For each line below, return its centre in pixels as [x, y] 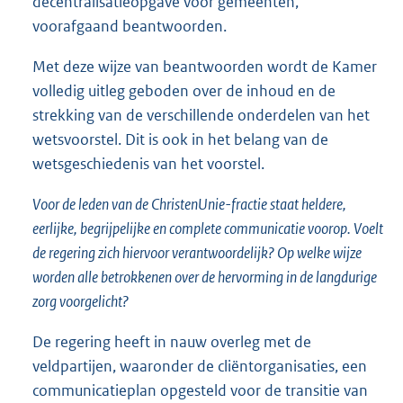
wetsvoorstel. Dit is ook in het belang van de [180, 139]
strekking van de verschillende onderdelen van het [201, 115]
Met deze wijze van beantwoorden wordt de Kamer [205, 66]
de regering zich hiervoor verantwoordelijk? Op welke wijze [197, 253]
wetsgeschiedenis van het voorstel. [148, 163]
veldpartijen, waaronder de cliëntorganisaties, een [200, 367]
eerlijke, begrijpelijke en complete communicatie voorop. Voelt [208, 228]
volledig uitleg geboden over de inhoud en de [184, 90]
